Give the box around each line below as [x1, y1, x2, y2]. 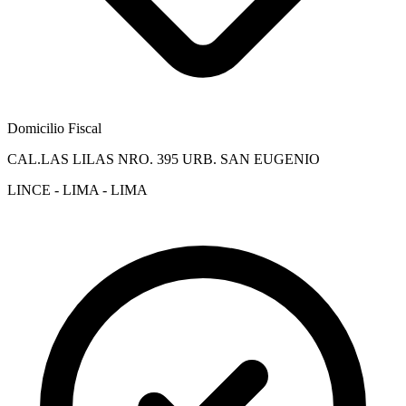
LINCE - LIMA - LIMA [7, 181, 148, 198]
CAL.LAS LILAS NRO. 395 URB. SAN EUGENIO [7, 150, 320, 167]
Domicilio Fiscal [7, 120, 101, 136]
